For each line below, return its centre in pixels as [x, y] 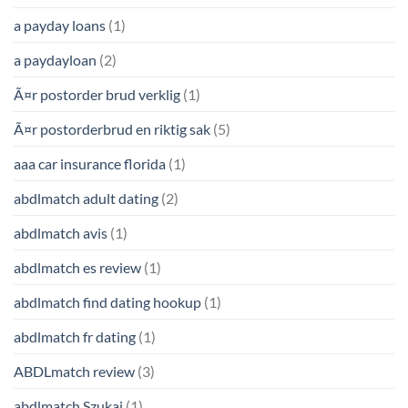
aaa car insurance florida [90, 163]
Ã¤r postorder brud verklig [97, 94]
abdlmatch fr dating [75, 336]
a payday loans [60, 25]
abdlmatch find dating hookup [107, 301]
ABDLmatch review [74, 371]
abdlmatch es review [77, 267]
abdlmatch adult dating [86, 198]
